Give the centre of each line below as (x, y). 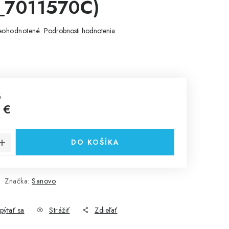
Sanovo (44, 181)
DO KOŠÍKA (95, 142)
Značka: (18, 181)
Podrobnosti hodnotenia (79, 31)
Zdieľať (106, 210)
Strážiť (60, 210)
